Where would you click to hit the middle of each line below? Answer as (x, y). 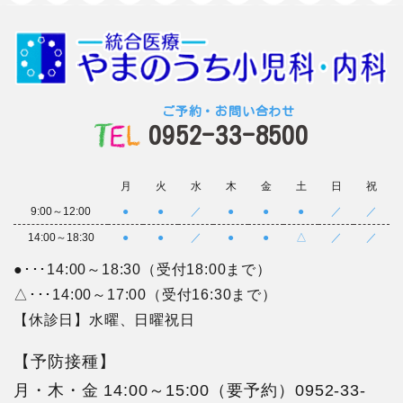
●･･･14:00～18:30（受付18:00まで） (143, 269)
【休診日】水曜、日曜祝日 (104, 319)
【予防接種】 (65, 361)
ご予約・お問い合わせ (228, 111)
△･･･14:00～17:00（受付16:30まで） (145, 294)
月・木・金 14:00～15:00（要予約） (154, 390)
